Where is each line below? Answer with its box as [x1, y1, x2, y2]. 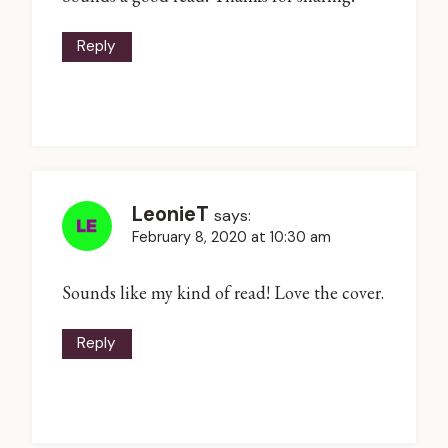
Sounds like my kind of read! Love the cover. [62, 280, 384, 304]
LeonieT [132, 201, 209, 228]
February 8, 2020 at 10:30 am [132, 228, 331, 247]
